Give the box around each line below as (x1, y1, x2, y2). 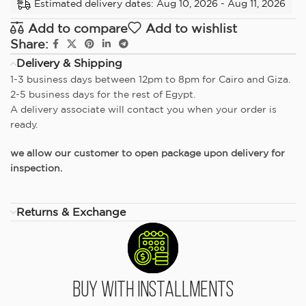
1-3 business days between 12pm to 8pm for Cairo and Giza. (10, 74, 290, 85)
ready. (10, 119, 38, 130)
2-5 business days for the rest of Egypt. (10, 89, 195, 100)
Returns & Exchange (16, 206, 126, 219)
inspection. (10, 163, 62, 174)
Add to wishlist (145, 20, 237, 35)
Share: (10, 37, 48, 51)
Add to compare (27, 20, 128, 35)
